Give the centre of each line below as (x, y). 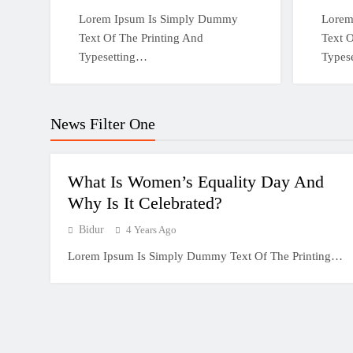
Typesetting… (113, 57)
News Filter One (103, 124)
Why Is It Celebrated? (145, 203)
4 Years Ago (151, 230)
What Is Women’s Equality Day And (196, 182)
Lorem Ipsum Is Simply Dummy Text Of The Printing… (205, 256)
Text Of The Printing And (141, 38)
